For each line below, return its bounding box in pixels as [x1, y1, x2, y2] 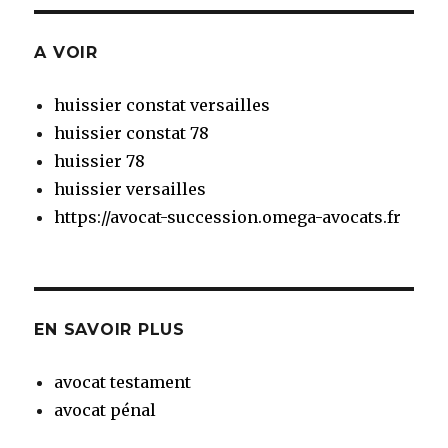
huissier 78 [54, 151, 146, 172]
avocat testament [54, 372, 192, 393]
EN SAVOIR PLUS [34, 320, 185, 340]
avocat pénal [54, 400, 157, 421]
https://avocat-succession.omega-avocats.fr [54, 207, 402, 228]
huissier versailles [54, 179, 207, 200]
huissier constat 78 [54, 123, 210, 144]
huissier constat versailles [54, 95, 271, 116]
